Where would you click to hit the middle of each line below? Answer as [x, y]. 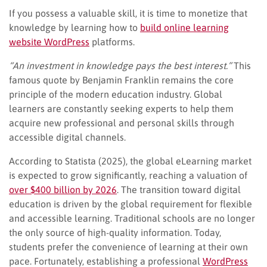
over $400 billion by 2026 [63, 189]
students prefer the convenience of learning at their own [128, 246]
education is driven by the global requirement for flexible [131, 204]
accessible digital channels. [67, 137]
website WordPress [49, 41]
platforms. [113, 41]
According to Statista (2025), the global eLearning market [130, 161]
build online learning [184, 27]
